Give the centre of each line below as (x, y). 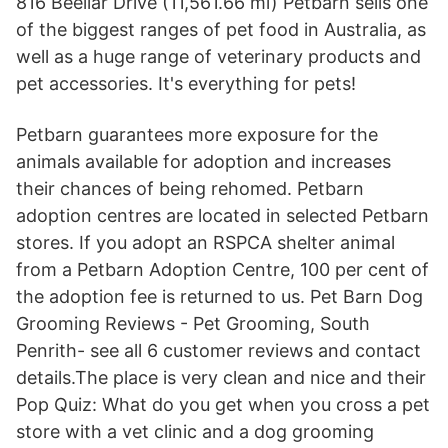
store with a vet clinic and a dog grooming (195, 431)
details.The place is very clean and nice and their (223, 377)
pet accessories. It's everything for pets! (186, 83)
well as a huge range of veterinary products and (218, 56)
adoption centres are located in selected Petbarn (222, 215)
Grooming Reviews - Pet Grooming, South (193, 323)
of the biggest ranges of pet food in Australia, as (221, 29)
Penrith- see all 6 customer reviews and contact (218, 350)
